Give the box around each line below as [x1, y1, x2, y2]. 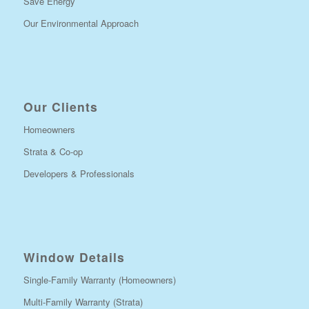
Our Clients [23, 97, 98, 115]
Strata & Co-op [23, 144, 83, 158]
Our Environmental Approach [23, 16, 139, 30]
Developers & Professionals [23, 166, 134, 180]
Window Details [23, 248, 125, 266]
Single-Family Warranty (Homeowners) [23, 272, 176, 286]
